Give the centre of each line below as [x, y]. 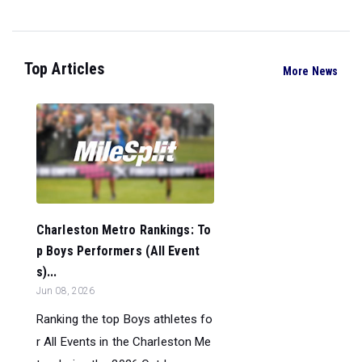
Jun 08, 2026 [66, 291]
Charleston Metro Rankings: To [124, 230]
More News [310, 72]
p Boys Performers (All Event [118, 251]
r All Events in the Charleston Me [124, 342]
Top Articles [65, 68]
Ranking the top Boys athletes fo [125, 319]
